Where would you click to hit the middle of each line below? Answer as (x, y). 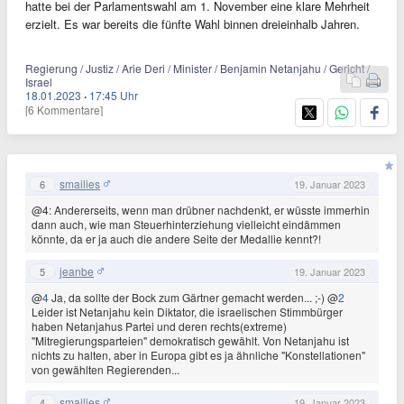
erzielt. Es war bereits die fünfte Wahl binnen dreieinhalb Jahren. (193, 24)
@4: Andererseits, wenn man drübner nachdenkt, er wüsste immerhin (201, 210)
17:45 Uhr (114, 95)
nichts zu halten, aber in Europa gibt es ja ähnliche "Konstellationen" (198, 355)
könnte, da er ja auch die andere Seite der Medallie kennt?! (176, 239)
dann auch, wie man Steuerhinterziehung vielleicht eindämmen (186, 224)
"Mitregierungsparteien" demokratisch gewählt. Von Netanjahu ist (190, 340)
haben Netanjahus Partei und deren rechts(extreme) (159, 326)
